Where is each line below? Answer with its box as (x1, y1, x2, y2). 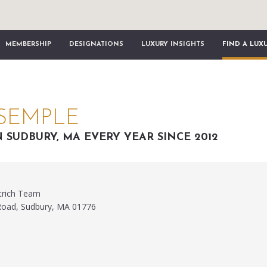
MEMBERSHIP (5, 41, 51, 48)
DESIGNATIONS (69, 41, 123, 48)
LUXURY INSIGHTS (141, 41, 204, 48)
